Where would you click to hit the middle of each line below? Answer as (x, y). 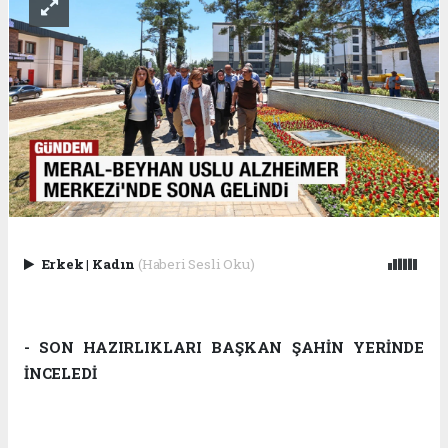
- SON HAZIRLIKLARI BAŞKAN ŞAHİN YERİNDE (224, 347)
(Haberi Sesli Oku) (196, 263)
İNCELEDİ (60, 373)
